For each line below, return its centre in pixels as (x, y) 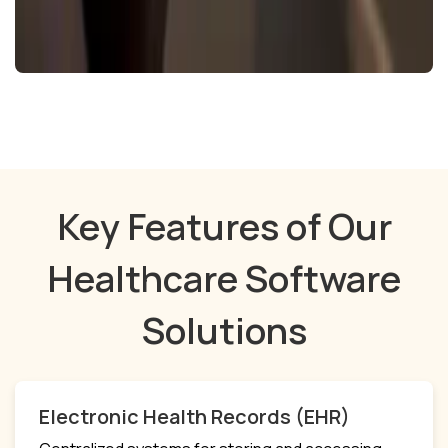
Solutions (224, 330)
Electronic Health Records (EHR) (194, 416)
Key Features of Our (224, 226)
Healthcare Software (224, 278)
